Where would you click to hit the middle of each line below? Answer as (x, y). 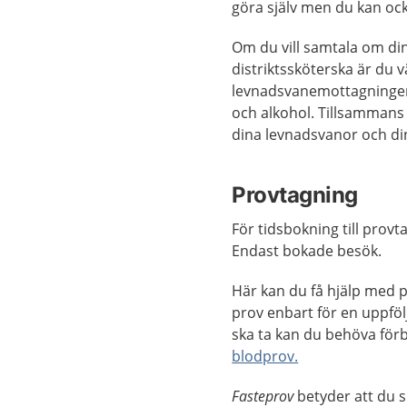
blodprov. (265, 356)
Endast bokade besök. (307, 251)
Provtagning (295, 195)
